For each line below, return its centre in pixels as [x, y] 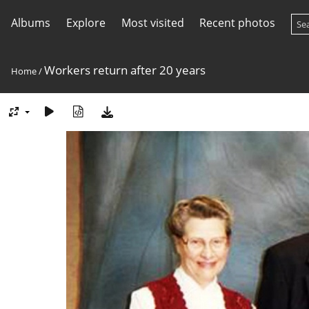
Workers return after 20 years [125, 70]
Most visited [152, 23]
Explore [86, 23]
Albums [31, 23]
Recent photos [238, 23]
